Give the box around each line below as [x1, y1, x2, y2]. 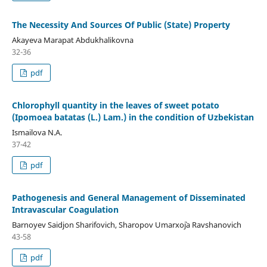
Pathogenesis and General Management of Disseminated [11, 191, 246, 203]
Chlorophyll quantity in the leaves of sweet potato [11, 99, 219, 111]
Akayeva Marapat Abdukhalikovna [11, 34, 133, 45]
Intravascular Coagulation [11, 203, 119, 215]
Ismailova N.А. [11, 126, 62, 138]
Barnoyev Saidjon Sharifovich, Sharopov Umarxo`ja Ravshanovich [11, 219, 241, 230]
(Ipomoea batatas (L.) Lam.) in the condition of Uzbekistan [11, 111, 254, 123]
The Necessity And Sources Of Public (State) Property [11, 18, 230, 30]
